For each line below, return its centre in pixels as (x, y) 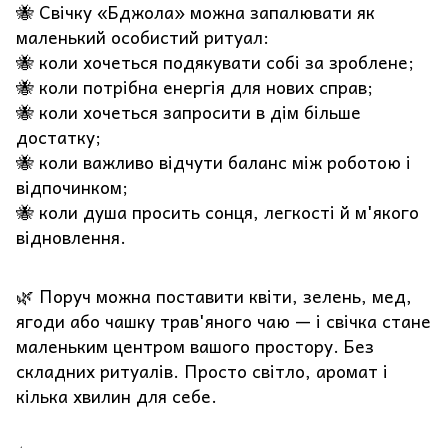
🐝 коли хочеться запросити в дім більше (188, 112)
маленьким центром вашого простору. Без (195, 345)
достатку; (58, 137)
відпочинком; (72, 187)
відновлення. (71, 237)
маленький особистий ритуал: (142, 37)
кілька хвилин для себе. (116, 395)
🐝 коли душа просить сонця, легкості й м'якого (217, 212)
